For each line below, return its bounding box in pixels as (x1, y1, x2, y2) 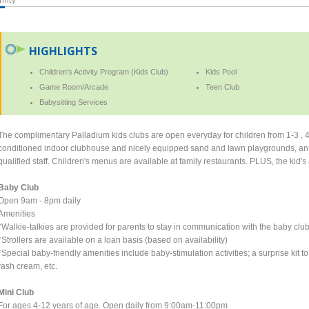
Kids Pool (205, 67, 237, 76)
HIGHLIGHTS (29, 43, 98, 59)
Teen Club (205, 82, 239, 91)
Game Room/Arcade (39, 82, 109, 91)
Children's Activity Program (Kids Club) (39, 67, 169, 76)
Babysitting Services (39, 97, 108, 106)
